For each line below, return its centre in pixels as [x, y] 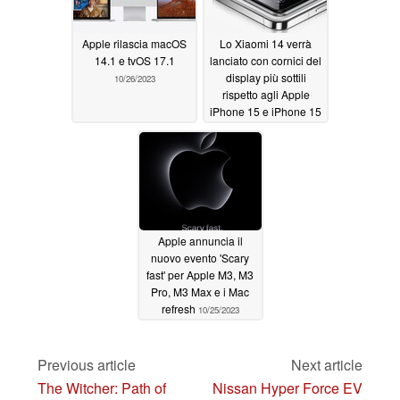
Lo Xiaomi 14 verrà [266, 44]
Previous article [87, 365]
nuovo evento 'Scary [200, 258]
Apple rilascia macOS [134, 44]
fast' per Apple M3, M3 [200, 275]
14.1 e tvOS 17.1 [134, 61]
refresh [179, 309]
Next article [327, 365]
